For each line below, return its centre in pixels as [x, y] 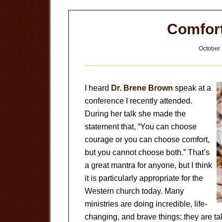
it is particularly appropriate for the [144, 178]
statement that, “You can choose [141, 127]
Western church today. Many [134, 191]
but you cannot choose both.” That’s [147, 152]
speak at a [192, 88]
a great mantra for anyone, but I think [148, 165]
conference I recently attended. [139, 101]
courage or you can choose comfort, [147, 139]
